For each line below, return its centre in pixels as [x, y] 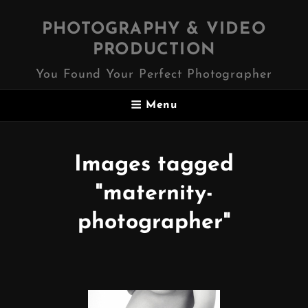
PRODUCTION [154, 50]
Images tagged [154, 165]
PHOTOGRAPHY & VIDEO [154, 30]
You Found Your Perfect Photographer [154, 75]
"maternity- [154, 194]
